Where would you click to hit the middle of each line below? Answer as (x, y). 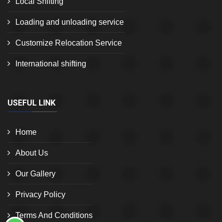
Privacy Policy (40, 195)
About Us (32, 153)
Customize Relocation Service (69, 43)
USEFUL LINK (31, 103)
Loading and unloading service (70, 22)
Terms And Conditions (54, 216)
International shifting (51, 64)
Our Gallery (35, 174)
